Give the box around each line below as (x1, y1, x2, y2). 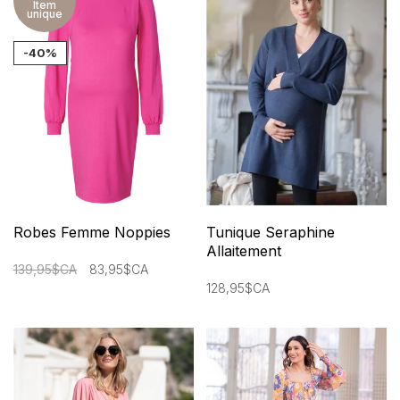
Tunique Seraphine (206, 222, 335, 241)
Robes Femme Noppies (13, 222, 171, 241)
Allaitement (206, 241, 281, 260)
